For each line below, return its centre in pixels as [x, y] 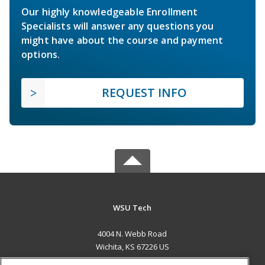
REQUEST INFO [144, 92]
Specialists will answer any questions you [118, 26]
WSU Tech [132, 207]
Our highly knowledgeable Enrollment [110, 12]
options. [41, 54]
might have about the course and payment [122, 40]
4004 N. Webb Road [132, 233]
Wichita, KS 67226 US [132, 246]
